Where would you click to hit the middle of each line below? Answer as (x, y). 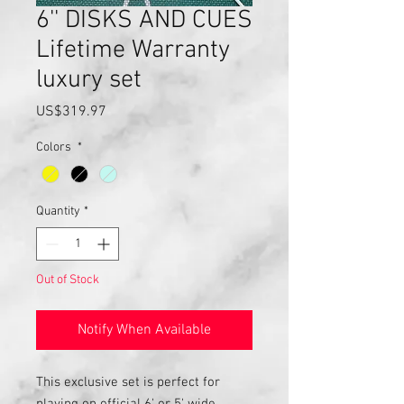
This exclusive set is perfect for (128, 383)
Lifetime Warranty (133, 50)
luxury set (89, 80)
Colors (55, 147)
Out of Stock (68, 280)
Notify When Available (144, 331)
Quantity (58, 212)
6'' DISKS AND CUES (144, 21)
